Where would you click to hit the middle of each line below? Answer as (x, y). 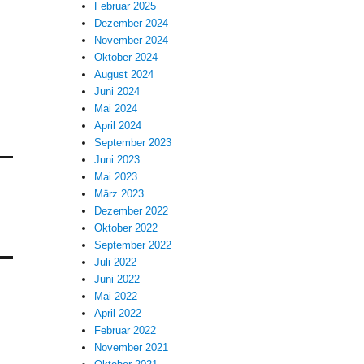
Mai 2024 (116, 108)
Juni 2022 (117, 279)
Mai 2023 (116, 176)
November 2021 (132, 347)
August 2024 (124, 74)
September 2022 (133, 245)
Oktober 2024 (126, 57)
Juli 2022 (116, 262)
